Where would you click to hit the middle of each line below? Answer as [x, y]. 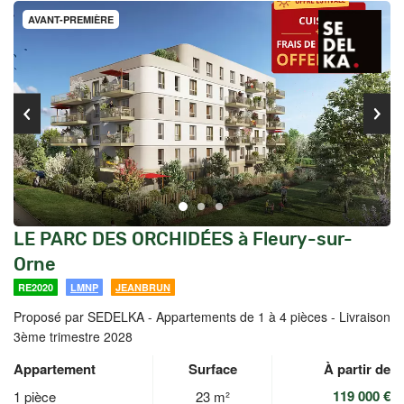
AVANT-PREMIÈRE [71, 19]
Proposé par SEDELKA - [85, 317]
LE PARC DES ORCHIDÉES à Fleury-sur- [183, 239]
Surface [212, 369]
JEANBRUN [143, 287]
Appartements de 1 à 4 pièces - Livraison [273, 317]
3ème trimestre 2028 [73, 336]
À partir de [357, 369]
